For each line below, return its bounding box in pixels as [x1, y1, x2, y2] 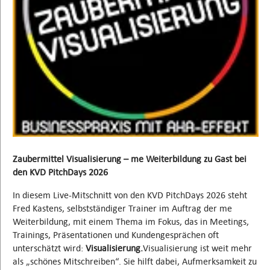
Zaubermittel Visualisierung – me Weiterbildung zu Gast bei [13, 153, 246, 165]
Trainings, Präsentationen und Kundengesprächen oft [13, 229, 219, 241]
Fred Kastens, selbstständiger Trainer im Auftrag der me [13, 202, 232, 215]
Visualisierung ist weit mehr [143, 242, 252, 254]
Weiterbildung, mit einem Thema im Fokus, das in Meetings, [13, 216, 249, 228]
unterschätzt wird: [13, 242, 83, 254]
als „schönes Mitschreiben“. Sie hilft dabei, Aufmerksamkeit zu [13, 256, 257, 268]
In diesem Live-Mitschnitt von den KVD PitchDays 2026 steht [13, 189, 247, 201]
